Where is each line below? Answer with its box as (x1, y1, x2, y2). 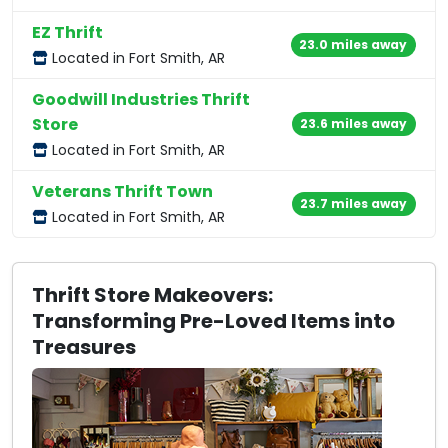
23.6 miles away (300, 115, 408, 133)
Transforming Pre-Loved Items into (32, 307, 396, 336)
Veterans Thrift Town (32, 179, 214, 203)
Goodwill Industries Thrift (32, 87, 251, 111)
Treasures (32, 333, 137, 362)
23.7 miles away (300, 194, 408, 212)
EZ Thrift (32, 20, 104, 44)
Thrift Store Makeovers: (32, 281, 274, 310)
